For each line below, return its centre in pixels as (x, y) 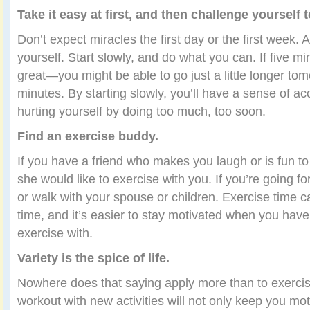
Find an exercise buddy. (88, 136)
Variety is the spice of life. (93, 258)
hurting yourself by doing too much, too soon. (142, 111)
